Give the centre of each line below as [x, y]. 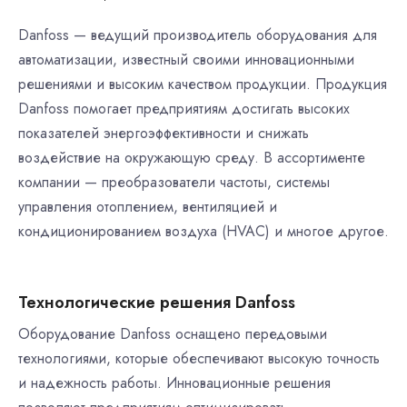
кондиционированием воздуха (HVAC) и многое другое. [203, 231]
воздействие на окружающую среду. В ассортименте [192, 158]
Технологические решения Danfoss [157, 303]
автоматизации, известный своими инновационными [186, 60]
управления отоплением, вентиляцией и [148, 207]
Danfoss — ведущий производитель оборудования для [198, 35]
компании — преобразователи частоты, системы [174, 182]
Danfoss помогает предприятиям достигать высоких [184, 109]
